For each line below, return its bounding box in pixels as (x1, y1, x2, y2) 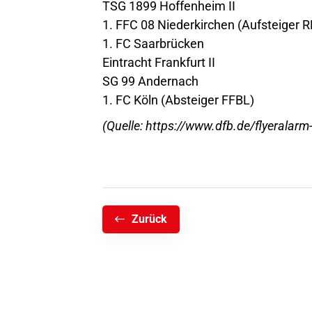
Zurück (132, 210, 167, 224)
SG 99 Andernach (102, 72, 198, 87)
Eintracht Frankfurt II (102, 53, 215, 68)
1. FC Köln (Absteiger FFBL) (102, 91, 254, 106)
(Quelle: (102, 116, 146, 132)
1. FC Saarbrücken (102, 34, 204, 49)
